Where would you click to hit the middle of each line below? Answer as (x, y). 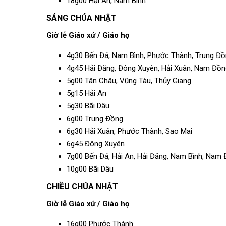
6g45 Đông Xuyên (96, 144)
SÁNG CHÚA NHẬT (81, 18)
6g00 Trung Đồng (95, 119)
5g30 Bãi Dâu (88, 106)
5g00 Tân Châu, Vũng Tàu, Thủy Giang (129, 81)
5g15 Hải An (87, 93)
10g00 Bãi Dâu (90, 169)
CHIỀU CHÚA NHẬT (82, 186)
